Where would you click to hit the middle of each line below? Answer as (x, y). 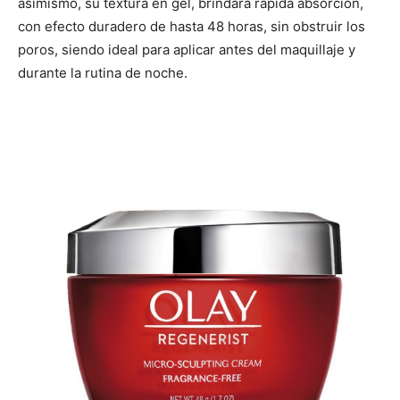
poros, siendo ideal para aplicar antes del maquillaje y (187, 49)
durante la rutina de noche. (103, 72)
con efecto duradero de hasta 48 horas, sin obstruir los (192, 26)
